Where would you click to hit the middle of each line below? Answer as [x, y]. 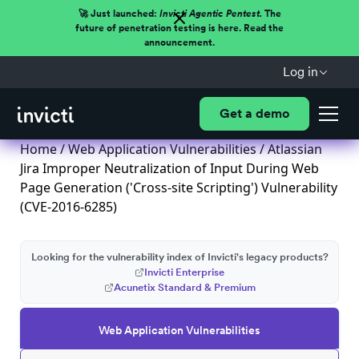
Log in [300, 72]
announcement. [179, 42]
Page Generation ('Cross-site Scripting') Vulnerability [179, 188]
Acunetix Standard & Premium [184, 287]
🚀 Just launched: [119, 14]
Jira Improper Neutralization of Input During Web [169, 168]
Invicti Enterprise [184, 272]
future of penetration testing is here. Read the [179, 28]
